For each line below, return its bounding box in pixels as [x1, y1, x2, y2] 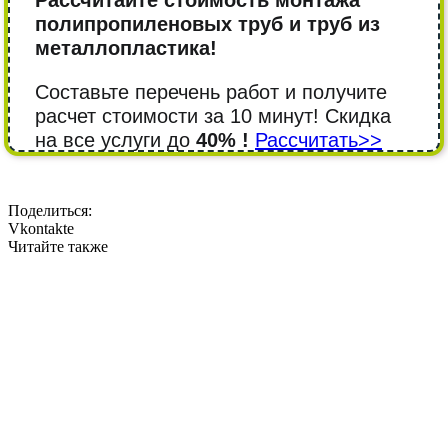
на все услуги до [35, 129, 196, 152]
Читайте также [8, 238, 108, 256]
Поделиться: [8, 202, 92, 220]
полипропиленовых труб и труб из [35, 13, 380, 36]
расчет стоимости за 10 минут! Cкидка [35, 105, 391, 128]
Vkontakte [8, 220, 74, 238]
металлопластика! [35, 37, 217, 60]
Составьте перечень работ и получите [35, 81, 387, 104]
